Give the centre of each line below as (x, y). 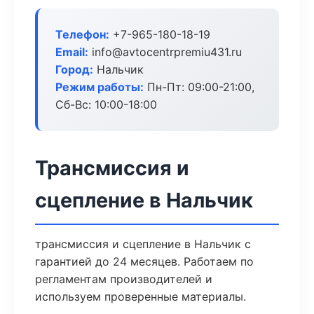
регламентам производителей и (124, 279)
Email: (72, 52)
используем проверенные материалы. (141, 296)
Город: (74, 69)
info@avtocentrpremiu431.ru (165, 52)
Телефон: (82, 34)
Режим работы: (100, 87)
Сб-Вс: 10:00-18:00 (106, 104)
